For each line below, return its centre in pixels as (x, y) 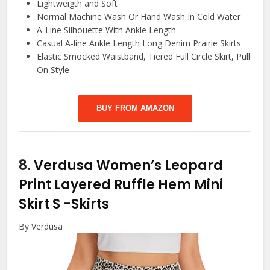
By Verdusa (41, 226)
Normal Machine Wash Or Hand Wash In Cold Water (139, 16)
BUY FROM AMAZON (135, 108)
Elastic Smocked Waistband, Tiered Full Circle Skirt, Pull (144, 56)
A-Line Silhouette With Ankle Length (107, 30)
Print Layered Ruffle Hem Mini (121, 184)
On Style (53, 69)
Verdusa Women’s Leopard (129, 165)
